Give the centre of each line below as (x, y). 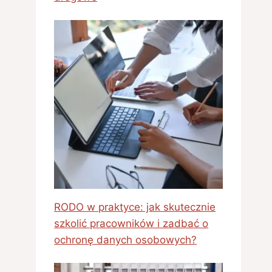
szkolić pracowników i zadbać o (131, 223)
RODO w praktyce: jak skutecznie (135, 207)
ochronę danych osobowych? (126, 240)
